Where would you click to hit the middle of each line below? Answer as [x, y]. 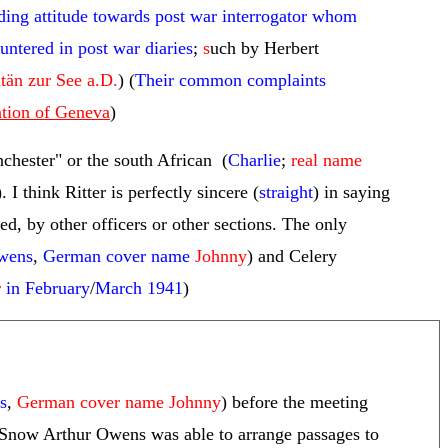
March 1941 [139, 288]
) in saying [351, 192]
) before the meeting [294, 402]
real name [326, 160]
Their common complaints [230, 80]
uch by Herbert [264, 48]
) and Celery [292, 256]
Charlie [254, 160]
